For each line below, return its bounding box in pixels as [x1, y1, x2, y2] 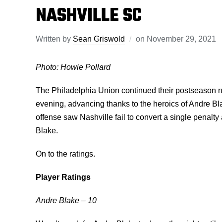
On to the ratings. [36, 149, 95, 158]
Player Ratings [36, 172, 91, 181]
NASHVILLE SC [36, 1, 142, 30]
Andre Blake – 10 [36, 196, 97, 205]
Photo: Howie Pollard [36, 62, 111, 71]
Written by [36, 34, 73, 43]
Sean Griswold [73, 34, 125, 43]
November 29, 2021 [147, 34, 216, 43]
